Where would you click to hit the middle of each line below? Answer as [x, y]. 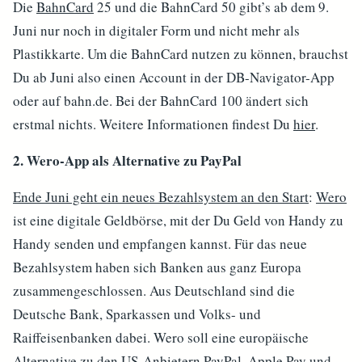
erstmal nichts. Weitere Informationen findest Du [153, 124]
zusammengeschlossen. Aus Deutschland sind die [154, 290]
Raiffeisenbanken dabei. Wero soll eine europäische [161, 337]
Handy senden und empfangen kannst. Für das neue [160, 244]
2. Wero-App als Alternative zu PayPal [127, 160]
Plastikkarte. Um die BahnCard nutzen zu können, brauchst [181, 54]
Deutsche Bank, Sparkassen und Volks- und [137, 314]
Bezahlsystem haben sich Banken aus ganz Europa [157, 267]
